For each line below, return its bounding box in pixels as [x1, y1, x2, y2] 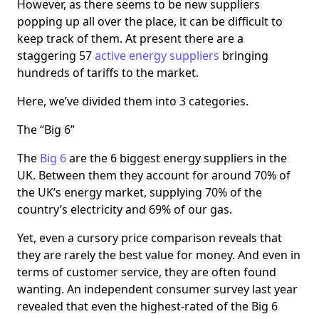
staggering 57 [17, 48, 95, 64]
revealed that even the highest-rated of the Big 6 [17, 298, 278, 315]
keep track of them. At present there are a [17, 31, 244, 47]
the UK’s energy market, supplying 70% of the [17, 184, 262, 201]
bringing [219, 48, 268, 64]
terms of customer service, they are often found [17, 264, 276, 281]
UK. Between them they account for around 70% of [17, 167, 291, 184]
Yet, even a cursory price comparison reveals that [17, 230, 282, 246]
